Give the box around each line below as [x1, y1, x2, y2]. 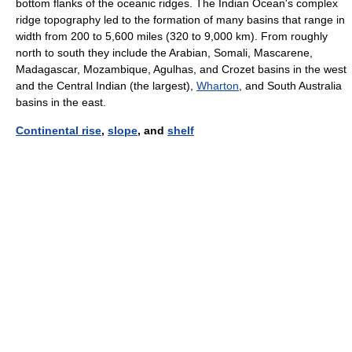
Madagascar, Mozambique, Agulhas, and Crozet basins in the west [16, 63, 346, 75]
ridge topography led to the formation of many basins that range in [16, 13, 345, 26]
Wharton [196, 79, 239, 92]
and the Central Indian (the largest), [16, 79, 196, 92]
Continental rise [16, 124, 101, 137]
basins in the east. [16, 96, 106, 108]
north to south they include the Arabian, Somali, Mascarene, [16, 46, 313, 59]
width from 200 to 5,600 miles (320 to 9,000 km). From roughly [16, 30, 328, 42]
